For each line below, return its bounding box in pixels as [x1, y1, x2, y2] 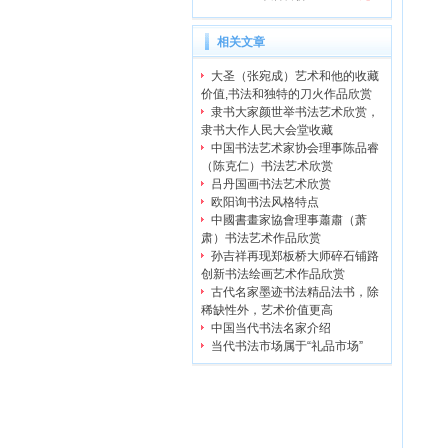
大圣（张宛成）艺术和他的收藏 [211, 69, 379, 83]
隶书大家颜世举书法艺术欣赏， [211, 105, 379, 119]
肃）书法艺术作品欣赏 [201, 231, 321, 245]
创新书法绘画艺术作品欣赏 [201, 267, 345, 281]
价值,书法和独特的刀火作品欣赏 [201, 87, 372, 101]
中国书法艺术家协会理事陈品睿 [211, 141, 379, 155]
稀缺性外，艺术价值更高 [201, 303, 333, 317]
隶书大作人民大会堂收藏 [201, 123, 333, 137]
